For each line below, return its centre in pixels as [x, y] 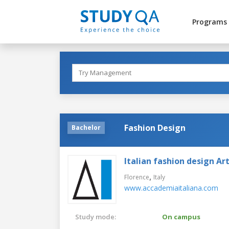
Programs [209, 22]
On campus [181, 216]
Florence [137, 177]
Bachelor [86, 127]
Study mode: [96, 216]
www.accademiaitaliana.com [171, 188]
